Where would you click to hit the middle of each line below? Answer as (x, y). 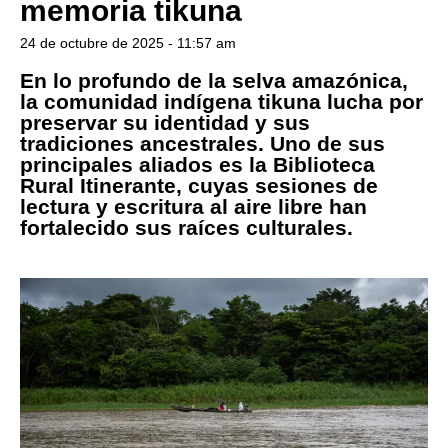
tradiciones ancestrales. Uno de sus (202, 143)
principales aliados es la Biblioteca (197, 164)
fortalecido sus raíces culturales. (186, 227)
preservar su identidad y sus (165, 122)
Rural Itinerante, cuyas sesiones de (199, 185)
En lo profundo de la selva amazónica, (214, 80)
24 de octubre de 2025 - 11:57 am (128, 42)
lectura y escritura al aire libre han (193, 206)
